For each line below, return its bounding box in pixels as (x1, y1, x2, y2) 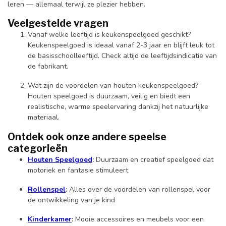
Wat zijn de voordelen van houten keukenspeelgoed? (28, 81, 198, 91)
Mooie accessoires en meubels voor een (73, 214, 204, 224)
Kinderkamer (28, 214, 72, 224)
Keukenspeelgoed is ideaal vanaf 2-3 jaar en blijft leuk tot (28, 40, 214, 50)
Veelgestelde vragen (8, 17, 108, 30)
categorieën (8, 142, 68, 155)
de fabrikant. (28, 62, 68, 72)
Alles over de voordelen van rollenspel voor (67, 184, 210, 194)
